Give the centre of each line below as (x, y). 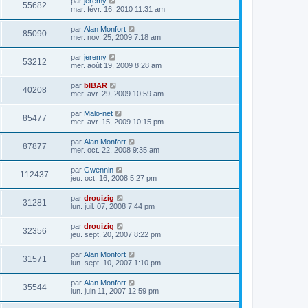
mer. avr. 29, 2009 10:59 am (117, 93)
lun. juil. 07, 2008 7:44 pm (113, 206)
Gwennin (99, 169)
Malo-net (98, 113)
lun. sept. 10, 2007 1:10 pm (116, 262)
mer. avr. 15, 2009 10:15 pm (117, 121)
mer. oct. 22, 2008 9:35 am (115, 150)
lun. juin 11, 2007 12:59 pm (115, 290)
